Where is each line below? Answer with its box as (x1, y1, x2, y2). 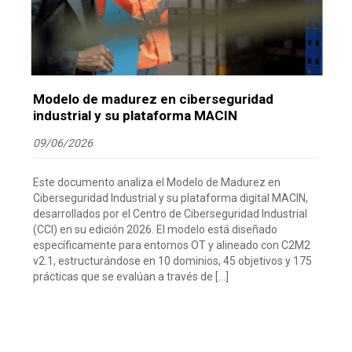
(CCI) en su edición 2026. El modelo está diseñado (33, 222, 278, 236)
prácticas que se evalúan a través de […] (33, 269, 229, 283)
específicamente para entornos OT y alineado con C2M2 (33, 238, 311, 251)
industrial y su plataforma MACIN (33, 107, 238, 123)
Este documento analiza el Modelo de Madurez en (33, 175, 281, 189)
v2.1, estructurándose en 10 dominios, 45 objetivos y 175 (33, 254, 313, 267)
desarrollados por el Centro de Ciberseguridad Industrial (33, 207, 308, 220)
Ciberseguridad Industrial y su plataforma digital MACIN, (33, 191, 309, 204)
